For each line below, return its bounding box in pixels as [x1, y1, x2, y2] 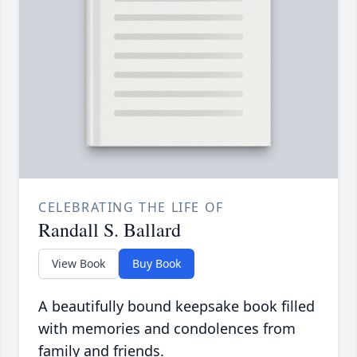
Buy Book [132, 255, 181, 271]
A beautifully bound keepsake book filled [38, 296, 315, 316]
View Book [52, 255, 105, 271]
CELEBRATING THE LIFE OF [38, 198, 224, 216]
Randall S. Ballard [38, 216, 181, 242]
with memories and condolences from [38, 318, 296, 338]
